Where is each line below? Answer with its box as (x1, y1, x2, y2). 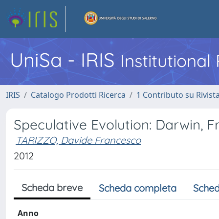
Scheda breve (22, 181, 83, 194)
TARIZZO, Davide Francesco (16, 134, 141, 146)
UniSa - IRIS (10, 47, 120, 72)
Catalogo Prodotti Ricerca (31, 89, 126, 100)
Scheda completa (99, 182, 176, 194)
